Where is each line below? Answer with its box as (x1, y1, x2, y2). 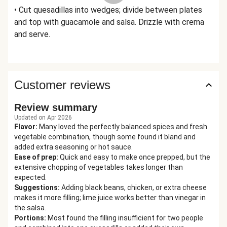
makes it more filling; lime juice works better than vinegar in (14, 194, 206, 202)
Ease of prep (14, 153, 56, 161)
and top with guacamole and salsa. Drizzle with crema (14, 17, 204, 27)
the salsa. (14, 204, 46, 212)
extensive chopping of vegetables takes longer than (14, 163, 183, 171)
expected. (14, 173, 47, 181)
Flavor (14, 123, 35, 131)
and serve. (14, 29, 50, 39)
